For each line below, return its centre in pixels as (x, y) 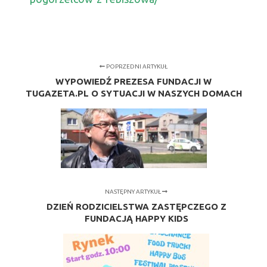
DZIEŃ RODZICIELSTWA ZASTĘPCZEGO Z (136, 207)
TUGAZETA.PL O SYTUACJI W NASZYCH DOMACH (133, 94)
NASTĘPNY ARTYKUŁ (134, 192)
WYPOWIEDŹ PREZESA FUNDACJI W (133, 82)
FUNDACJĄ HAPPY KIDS (136, 219)
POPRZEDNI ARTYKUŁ (136, 67)
